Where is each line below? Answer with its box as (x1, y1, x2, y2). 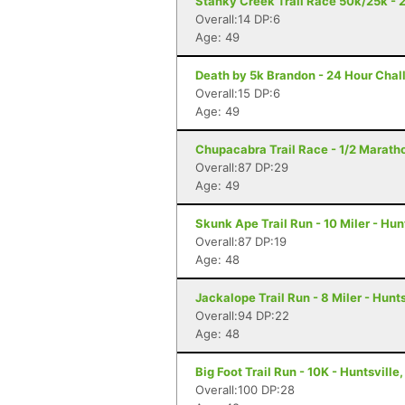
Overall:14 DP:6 (195, 12, 280, 26)
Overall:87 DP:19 (195, 234, 287, 249)
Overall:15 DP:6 (195, 86, 280, 100)
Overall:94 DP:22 (195, 308, 289, 323)
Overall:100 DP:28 (195, 382, 295, 397)
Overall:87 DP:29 (195, 160, 288, 174)
